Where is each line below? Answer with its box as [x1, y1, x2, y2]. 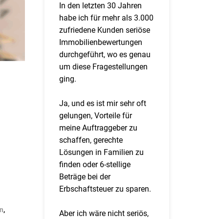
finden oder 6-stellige [59, 160, 131, 169]
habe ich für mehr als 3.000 [59, 13, 153, 22]
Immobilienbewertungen [59, 38, 142, 47]
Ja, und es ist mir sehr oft [59, 99, 146, 108]
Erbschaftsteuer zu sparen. [59, 184, 151, 194]
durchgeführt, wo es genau [59, 50, 151, 59]
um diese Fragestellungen [59, 62, 148, 71]
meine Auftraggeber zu [59, 123, 137, 132]
